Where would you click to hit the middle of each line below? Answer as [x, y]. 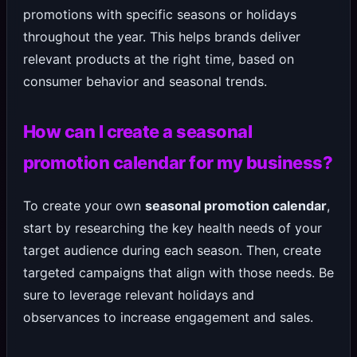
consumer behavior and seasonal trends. [145, 82]
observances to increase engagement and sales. [168, 318]
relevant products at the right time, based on [158, 59]
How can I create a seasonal [137, 132]
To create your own [84, 206]
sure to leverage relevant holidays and [138, 295]
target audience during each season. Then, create [172, 251]
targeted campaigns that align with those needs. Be [178, 273]
